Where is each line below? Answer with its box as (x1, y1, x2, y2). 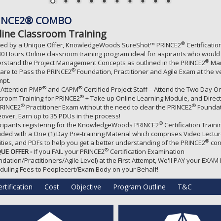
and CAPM (46, 84, 78, 94)
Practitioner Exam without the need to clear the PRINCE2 (25, 102, 192, 111)
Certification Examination (109, 147, 184, 156)
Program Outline (113, 182, 166, 191)
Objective (71, 182, 101, 191)
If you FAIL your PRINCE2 (32, 147, 105, 156)
